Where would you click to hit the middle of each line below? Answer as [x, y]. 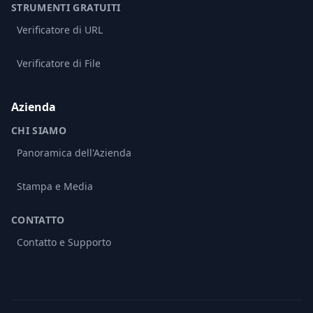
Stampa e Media [55, 187]
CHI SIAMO [39, 131]
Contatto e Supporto [64, 242]
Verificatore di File [59, 64]
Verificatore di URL [60, 30]
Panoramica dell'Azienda [74, 153]
